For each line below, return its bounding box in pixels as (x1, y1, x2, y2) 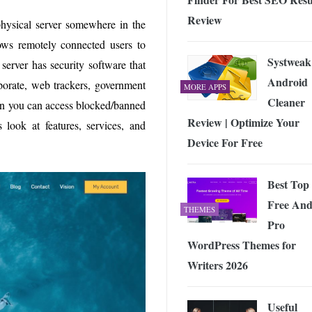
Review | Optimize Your (187, 114, 299, 130)
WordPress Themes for (187, 236, 296, 253)
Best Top (267, 175, 309, 192)
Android (267, 73, 308, 90)
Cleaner (267, 93, 305, 110)
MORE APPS (184, 81, 226, 92)
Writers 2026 (187, 256, 248, 273)
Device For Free (187, 134, 263, 150)
